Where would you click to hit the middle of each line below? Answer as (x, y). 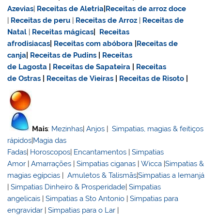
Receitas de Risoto (152, 78)
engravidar (25, 210)
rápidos (20, 141)
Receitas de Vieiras (80, 78)
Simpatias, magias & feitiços (158, 129)
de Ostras (24, 78)
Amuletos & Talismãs (102, 176)
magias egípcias (34, 176)
